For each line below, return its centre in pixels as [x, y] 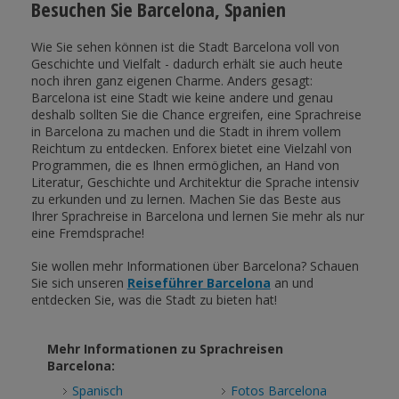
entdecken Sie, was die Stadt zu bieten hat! [154, 300]
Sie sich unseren [79, 283]
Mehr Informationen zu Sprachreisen [165, 349]
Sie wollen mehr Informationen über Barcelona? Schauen [195, 266]
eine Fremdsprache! [87, 233]
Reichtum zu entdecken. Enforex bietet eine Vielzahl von [191, 149]
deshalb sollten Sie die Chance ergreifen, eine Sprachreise [196, 115]
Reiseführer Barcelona [199, 283]
